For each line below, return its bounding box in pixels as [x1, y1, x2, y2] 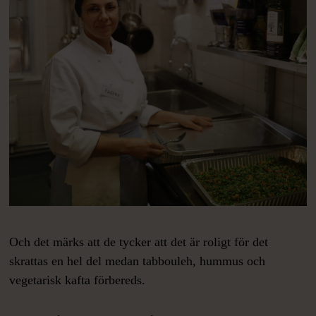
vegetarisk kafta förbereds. [9, 273, 150, 288]
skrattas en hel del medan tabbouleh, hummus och [9, 254, 266, 269]
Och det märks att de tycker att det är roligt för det [9, 235, 269, 250]
